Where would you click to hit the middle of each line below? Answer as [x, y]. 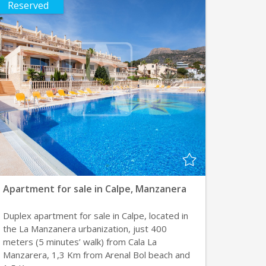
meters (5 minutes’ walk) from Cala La [80, 242]
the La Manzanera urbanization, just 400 [85, 229]
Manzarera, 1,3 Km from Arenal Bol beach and [96, 255]
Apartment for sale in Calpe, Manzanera [94, 189]
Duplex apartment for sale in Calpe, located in [95, 216]
